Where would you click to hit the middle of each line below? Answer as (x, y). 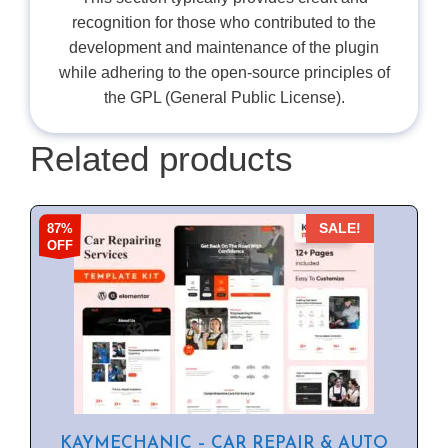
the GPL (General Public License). (224, 97)
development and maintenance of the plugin (224, 47)
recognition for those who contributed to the (224, 22)
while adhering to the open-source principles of (224, 72)
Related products (161, 159)
